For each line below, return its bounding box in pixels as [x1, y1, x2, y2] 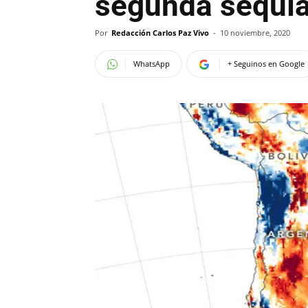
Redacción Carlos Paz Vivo [111, 27, 209, 38]
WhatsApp [133, 58, 170, 69]
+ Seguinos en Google [228, 58, 305, 69]
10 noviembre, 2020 [220, 27, 290, 38]
